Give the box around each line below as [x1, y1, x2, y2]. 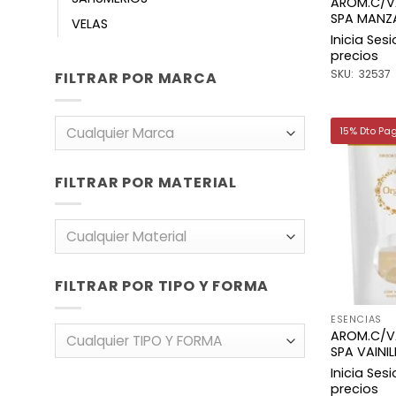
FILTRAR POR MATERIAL [55, 171, 237, 193]
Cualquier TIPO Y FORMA [65, 331, 222, 350]
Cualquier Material [65, 227, 187, 247]
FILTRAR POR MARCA [55, 68, 217, 89]
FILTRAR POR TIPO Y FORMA [55, 276, 270, 297]
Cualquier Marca [65, 123, 174, 142]
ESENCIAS [331, 313, 382, 327]
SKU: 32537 [331, 66, 392, 82]
